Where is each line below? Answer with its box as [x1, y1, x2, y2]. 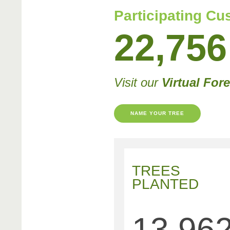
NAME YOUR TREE [130, 110, 184, 117]
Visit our [114, 75, 162, 90]
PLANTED [132, 176, 199, 193]
